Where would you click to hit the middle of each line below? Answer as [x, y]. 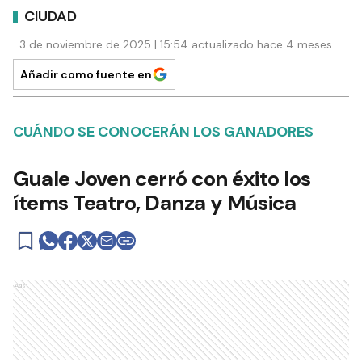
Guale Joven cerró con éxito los [162, 179]
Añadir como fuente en [86, 75]
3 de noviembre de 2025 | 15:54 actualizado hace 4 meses [176, 45]
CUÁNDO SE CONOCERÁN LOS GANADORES [163, 132]
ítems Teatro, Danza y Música [154, 203]
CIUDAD [51, 16]
